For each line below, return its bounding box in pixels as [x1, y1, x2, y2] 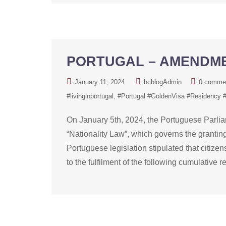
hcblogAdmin [144, 78, 182, 86]
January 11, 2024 [75, 78, 125, 86]
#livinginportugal [67, 92, 114, 100]
